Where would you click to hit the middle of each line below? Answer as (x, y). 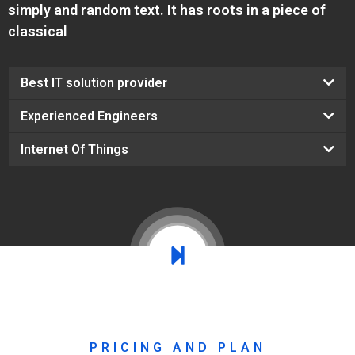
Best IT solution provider (94, 83)
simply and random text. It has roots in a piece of (167, 10)
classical (38, 32)
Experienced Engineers (89, 116)
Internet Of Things (74, 150)
